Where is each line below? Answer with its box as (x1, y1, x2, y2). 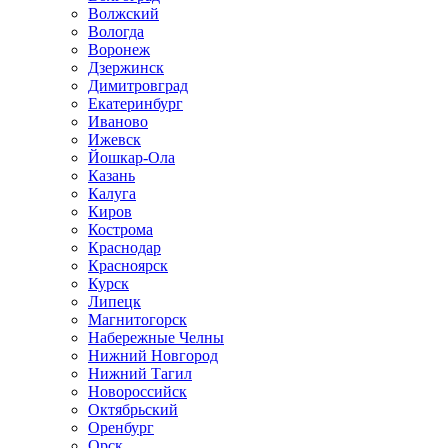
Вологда (88, 23, 144, 40)
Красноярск (88, 257, 168, 274)
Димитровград (88, 77, 188, 94)
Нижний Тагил (88, 365, 192, 382)
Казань (88, 167, 135, 184)
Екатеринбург (88, 95, 183, 112)
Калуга (88, 185, 136, 202)
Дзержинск (88, 59, 164, 76)
